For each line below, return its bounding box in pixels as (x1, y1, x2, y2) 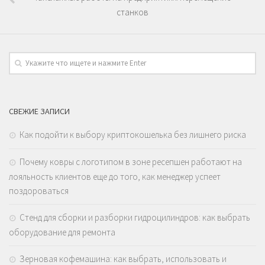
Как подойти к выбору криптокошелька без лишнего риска (20, 128, 246, 140)
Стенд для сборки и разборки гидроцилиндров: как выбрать (20, 211, 250, 223)
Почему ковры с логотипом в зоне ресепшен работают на (20, 156, 242, 167)
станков (117, 6, 148, 18)
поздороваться (9, 185, 69, 196)
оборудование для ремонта (9, 226, 115, 238)
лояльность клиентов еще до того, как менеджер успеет (9, 170, 221, 182)
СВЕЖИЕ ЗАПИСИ (9, 105, 70, 117)
